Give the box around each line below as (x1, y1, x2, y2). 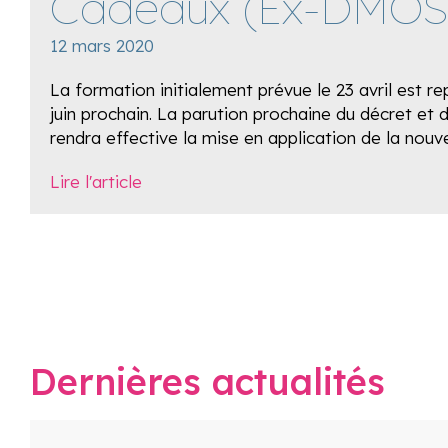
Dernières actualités (30, 359, 385, 404)
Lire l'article (50, 171, 142, 192)
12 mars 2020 (50, 35, 154, 56)
